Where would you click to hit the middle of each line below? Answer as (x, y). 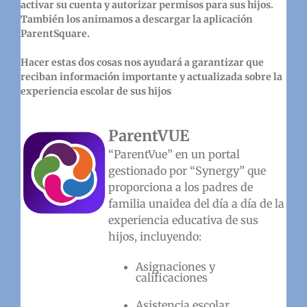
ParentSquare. (55, 33)
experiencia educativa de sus (183, 220)
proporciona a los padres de (180, 187)
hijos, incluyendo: (155, 236)
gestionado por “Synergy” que (187, 170)
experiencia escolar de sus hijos (96, 91)
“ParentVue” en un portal (174, 154)
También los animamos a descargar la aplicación (136, 19)
